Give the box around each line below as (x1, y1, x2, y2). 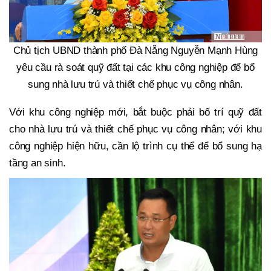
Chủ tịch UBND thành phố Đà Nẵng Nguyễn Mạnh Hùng (13, 45, 258, 57)
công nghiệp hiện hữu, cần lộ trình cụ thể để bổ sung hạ (9, 140, 262, 152)
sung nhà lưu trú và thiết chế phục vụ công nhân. (28, 79, 243, 91)
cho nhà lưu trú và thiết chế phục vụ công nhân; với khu (9, 123, 262, 135)
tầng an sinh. (9, 157, 69, 169)
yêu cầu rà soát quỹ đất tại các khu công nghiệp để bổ (16, 62, 255, 74)
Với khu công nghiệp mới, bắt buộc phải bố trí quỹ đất (9, 106, 262, 119)
